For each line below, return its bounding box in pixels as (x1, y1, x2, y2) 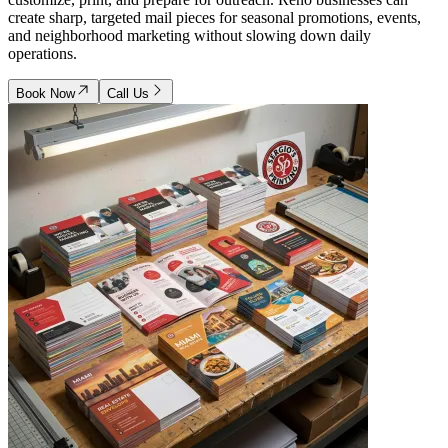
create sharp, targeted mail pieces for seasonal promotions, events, (8, 8, 421, 26)
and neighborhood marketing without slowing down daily (8, 26, 371, 44)
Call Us (107, 85, 149, 101)
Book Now (16, 85, 75, 101)
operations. (8, 44, 77, 62)
